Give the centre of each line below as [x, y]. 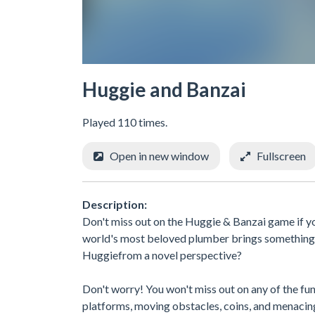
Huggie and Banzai [164, 89]
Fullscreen [281, 156]
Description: [115, 204]
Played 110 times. [125, 122]
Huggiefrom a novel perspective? [162, 255]
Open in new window [159, 156]
